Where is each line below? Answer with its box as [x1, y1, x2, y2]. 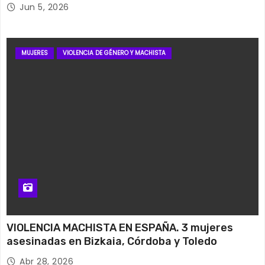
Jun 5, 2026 [20, 1, 69, 14]
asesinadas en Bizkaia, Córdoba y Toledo [7, 235, 217, 248]
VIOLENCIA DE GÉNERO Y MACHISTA [63, 49, 166, 58]
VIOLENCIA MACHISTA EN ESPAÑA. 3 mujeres [7, 221, 233, 235]
